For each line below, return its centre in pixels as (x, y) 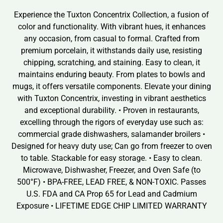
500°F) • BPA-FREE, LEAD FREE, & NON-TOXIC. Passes (111, 182)
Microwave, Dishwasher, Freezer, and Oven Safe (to (111, 170)
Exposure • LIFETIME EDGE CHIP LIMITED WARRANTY (111, 206)
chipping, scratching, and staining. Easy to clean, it (111, 63)
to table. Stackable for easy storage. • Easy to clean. (111, 158)
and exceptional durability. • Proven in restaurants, (111, 111)
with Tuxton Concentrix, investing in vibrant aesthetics (111, 99)
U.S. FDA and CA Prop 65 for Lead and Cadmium (111, 194)
